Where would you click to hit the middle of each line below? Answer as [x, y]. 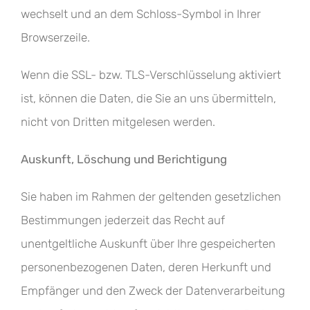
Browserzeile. [55, 37]
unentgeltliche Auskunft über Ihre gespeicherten [148, 244]
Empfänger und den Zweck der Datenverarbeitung [153, 291]
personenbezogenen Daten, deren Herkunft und [146, 267]
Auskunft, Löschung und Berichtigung [124, 159]
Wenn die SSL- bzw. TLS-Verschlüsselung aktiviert [151, 75]
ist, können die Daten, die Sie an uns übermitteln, [148, 98]
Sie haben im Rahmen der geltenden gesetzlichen [151, 197]
